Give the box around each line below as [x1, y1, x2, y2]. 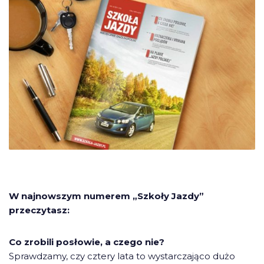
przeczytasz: [9, 204, 70, 216]
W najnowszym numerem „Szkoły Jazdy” [9, 190, 204, 202]
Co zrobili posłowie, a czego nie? [9, 236, 164, 248]
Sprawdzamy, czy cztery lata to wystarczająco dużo [9, 250, 235, 262]
